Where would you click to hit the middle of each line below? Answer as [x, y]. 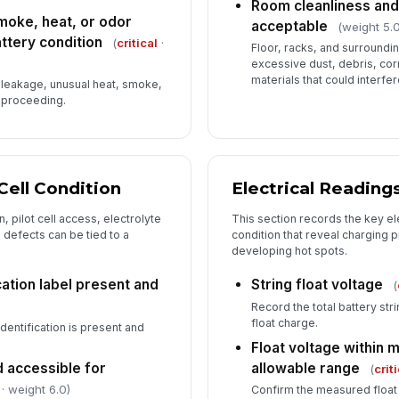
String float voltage [318, 285]
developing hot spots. [290, 250]
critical [137, 42]
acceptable [290, 26]
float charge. [285, 322]
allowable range [306, 368]
